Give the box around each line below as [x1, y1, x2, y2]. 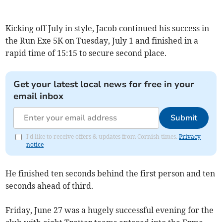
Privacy [179, 132, 201, 140]
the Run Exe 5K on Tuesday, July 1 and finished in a [5, 35, 199, 46]
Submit [170, 112, 197, 123]
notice [26, 140, 44, 148]
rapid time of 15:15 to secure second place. [5, 48, 167, 58]
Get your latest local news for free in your [13, 78, 195, 90]
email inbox [13, 90, 64, 102]
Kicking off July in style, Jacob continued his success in [5, 23, 210, 33]
